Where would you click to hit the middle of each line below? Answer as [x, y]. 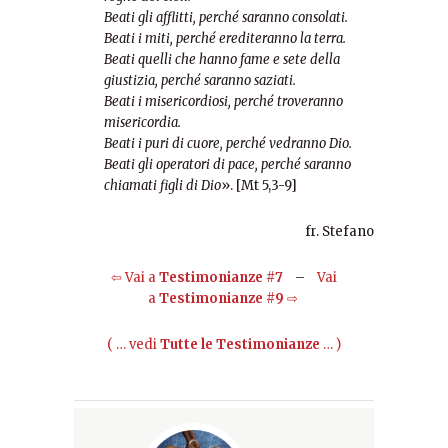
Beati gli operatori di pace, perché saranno [227, 164]
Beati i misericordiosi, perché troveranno [223, 101]
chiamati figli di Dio [162, 185]
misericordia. [142, 122]
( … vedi [133, 344]
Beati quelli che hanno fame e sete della [222, 59]
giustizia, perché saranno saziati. [200, 80]
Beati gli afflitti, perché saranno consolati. [226, 17]
